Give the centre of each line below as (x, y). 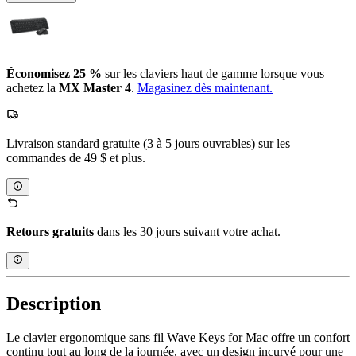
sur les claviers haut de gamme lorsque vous (215, 74)
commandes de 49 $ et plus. (76, 158)
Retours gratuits (50, 231)
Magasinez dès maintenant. (205, 88)
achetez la (33, 88)
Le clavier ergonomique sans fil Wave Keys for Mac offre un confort (178, 337)
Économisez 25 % (56, 74)
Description (54, 304)
